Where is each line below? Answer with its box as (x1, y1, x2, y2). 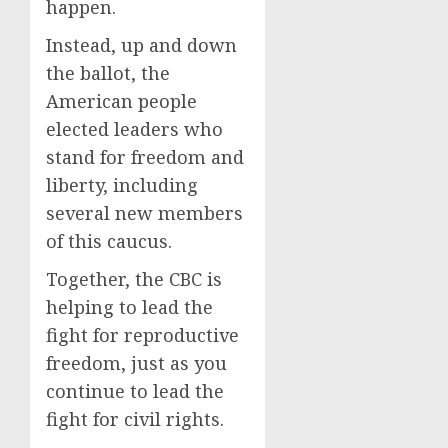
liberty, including (46, 173, 198, 197)
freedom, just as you (46, 351, 227, 375)
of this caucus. (46, 229, 172, 253)
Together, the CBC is (46, 267, 222, 291)
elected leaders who (46, 117, 223, 141)
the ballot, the (46, 61, 170, 85)
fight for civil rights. (46, 407, 229, 431)
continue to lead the (46, 379, 224, 403)
